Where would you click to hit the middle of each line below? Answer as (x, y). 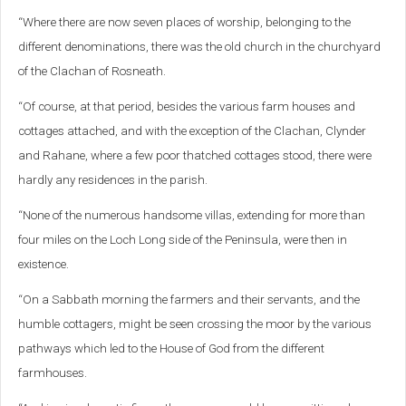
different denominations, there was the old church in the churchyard (199, 47)
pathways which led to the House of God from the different (171, 349)
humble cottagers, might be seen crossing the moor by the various (195, 324)
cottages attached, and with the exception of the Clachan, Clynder (192, 131)
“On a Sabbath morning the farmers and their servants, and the (189, 300)
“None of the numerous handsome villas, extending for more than (192, 216)
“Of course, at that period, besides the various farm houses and (187, 107)
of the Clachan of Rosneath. (92, 72)
